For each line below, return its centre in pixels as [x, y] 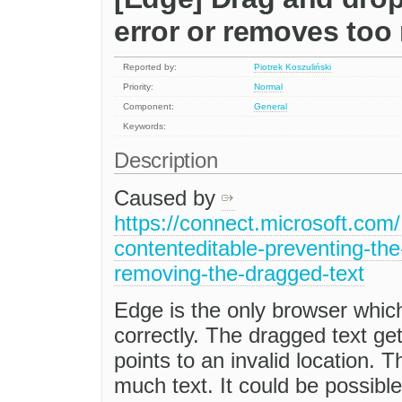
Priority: [139, 87]
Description [169, 161]
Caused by [168, 198]
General [271, 107]
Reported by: [150, 67]
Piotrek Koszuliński [293, 67]
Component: [149, 107]
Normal [269, 87]
